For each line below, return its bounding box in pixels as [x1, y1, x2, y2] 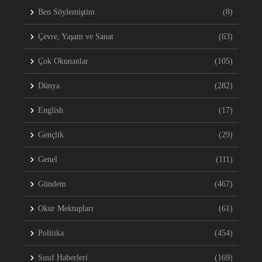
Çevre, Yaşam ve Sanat [38, 32, 113, 42]
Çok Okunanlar [38, 57, 88, 66]
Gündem [38, 180, 66, 189]
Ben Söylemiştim [38, 8, 95, 17]
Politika [38, 229, 64, 238]
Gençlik [38, 130, 64, 140]
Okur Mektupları [38, 204, 94, 213]
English [38, 106, 63, 115]
